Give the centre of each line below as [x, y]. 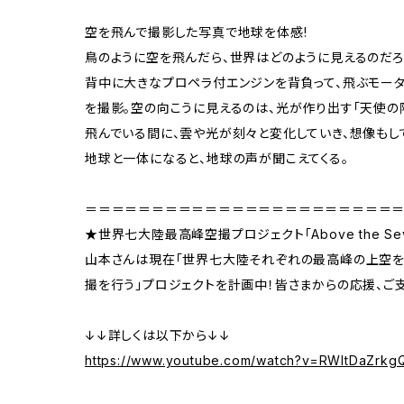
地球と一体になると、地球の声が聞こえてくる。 [217, 159]
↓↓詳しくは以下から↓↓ [158, 335]
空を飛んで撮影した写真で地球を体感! [196, 32]
